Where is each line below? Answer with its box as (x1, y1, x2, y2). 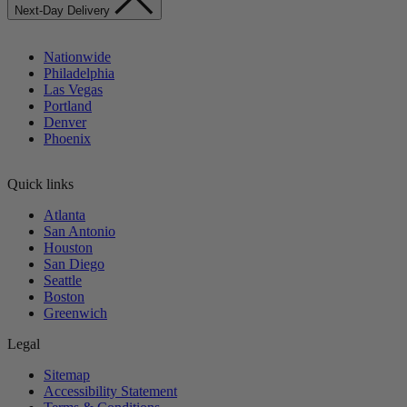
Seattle (44, 272, 82, 288)
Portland (44, 97, 92, 114)
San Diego (44, 255, 104, 272)
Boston (44, 288, 84, 304)
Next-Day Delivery (15, 3, 114, 17)
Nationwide (44, 48, 111, 65)
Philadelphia (44, 65, 114, 81)
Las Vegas (44, 81, 103, 97)
